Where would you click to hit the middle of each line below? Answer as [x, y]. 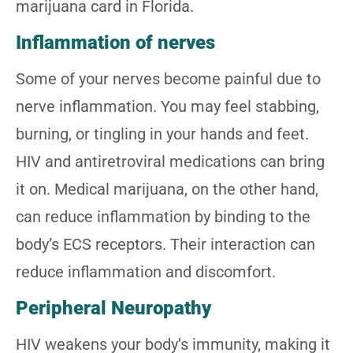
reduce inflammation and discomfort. [146, 271]
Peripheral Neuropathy [113, 308]
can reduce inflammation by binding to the [163, 216]
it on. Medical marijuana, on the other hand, [167, 189]
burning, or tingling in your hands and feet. [162, 134]
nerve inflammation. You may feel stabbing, [167, 106]
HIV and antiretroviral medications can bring [170, 161]
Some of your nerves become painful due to [168, 78]
